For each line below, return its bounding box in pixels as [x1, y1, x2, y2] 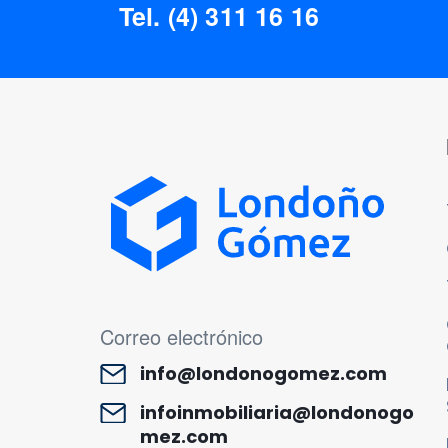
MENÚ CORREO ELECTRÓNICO [99, 315, 345, 339]
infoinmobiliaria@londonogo [140, 399, 415, 425]
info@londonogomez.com [140, 360, 388, 386]
